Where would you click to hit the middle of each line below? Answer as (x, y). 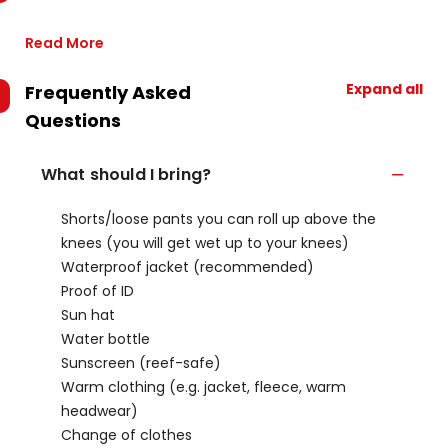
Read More (64, 43)
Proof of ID (97, 291)
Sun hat (88, 315)
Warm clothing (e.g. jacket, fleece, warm (203, 387)
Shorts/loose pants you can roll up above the (218, 219)
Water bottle (105, 339)
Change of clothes (126, 435)
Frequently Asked (108, 92)
